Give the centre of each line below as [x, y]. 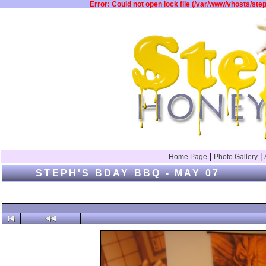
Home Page [188, 157]
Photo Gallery [235, 157]
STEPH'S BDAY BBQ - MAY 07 [130, 173]
